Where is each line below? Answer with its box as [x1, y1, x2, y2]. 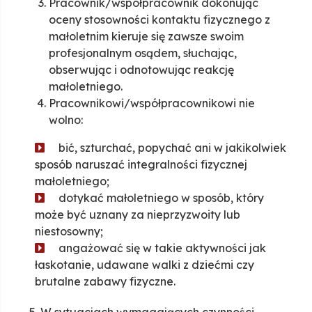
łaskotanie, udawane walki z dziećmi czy [35, 258, 254, 272]
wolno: [49, 113, 83, 127]
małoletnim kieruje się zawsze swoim [49, 29, 244, 44]
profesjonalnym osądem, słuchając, [49, 46, 237, 61]
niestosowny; [35, 224, 103, 239]
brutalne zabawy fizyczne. [35, 274, 175, 289]
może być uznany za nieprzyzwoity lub [35, 208, 240, 222]
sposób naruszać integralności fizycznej [35, 157, 247, 172]
